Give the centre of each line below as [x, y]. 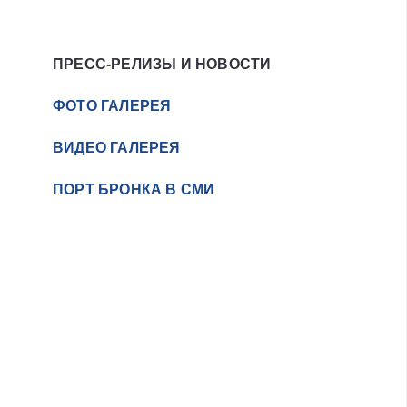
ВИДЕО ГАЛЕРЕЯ [117, 148]
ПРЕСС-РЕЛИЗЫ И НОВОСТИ [162, 65]
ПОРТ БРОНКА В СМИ [134, 190]
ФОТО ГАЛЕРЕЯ [112, 106]
